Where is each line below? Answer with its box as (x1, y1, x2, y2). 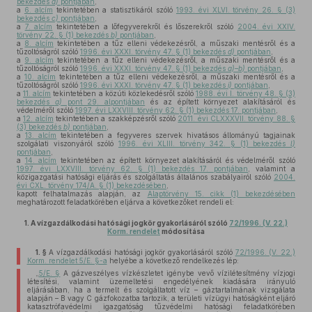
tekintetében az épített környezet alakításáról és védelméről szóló (56, 156, 296, 164)
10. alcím (24, 72, 56, 81)
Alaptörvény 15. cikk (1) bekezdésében (147, 189, 295, 198)
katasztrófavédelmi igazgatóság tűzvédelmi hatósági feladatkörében (26, 302, 295, 311)
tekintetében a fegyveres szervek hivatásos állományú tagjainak (56, 131, 296, 139)
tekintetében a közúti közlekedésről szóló (51, 89, 196, 97)
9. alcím (24, 56, 54, 64)
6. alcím (24, 6, 53, 14)
